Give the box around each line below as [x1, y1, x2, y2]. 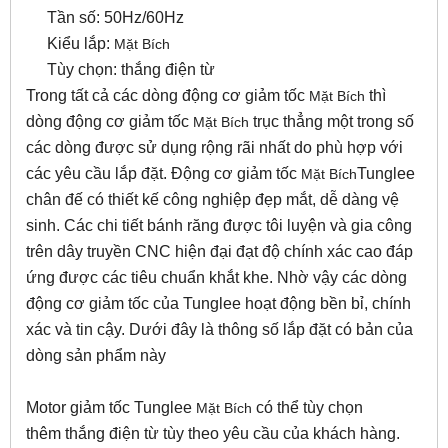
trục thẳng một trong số [249, 113, 414, 130]
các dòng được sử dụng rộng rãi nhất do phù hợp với [26, 139, 403, 156]
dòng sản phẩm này [26, 347, 166, 364]
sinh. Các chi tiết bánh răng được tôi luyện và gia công [26, 217, 412, 234]
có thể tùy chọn [252, 399, 363, 416]
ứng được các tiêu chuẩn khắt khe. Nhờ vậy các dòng [26, 269, 407, 286]
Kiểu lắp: [47, 35, 114, 52]
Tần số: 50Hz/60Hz [47, 9, 184, 26]
